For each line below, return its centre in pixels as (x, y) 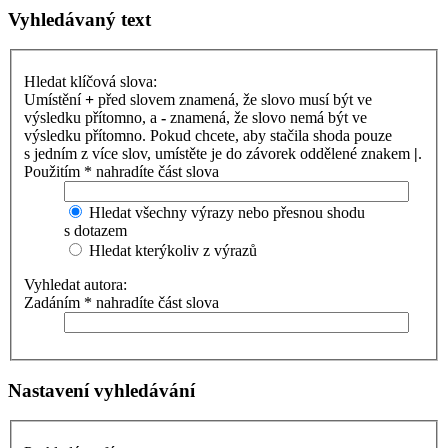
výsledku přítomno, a (92, 117)
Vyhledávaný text (79, 19)
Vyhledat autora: (75, 284)
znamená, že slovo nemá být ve (266, 117)
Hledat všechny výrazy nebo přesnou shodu (225, 212)
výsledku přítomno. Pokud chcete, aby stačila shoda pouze (208, 135)
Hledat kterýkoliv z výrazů (171, 250)
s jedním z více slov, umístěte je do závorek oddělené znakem (219, 153)
